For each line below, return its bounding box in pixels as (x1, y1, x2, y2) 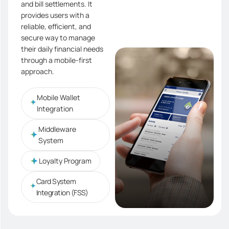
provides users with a (21, 10, 89, 20)
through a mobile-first (21, 55, 92, 65)
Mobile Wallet (37, 93, 81, 103)
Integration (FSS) (36, 188, 88, 198)
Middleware (38, 124, 77, 134)
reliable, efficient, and (21, 21, 91, 32)
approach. (21, 66, 54, 77)
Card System (36, 176, 76, 187)
